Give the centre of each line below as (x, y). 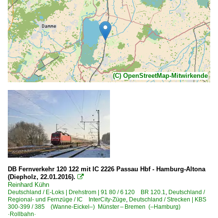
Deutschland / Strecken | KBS (168, 200)
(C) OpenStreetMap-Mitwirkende (160, 76)
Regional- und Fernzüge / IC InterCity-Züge (67, 200)
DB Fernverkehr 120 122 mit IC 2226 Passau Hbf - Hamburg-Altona (107, 169)
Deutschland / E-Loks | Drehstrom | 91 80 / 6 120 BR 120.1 (87, 192)
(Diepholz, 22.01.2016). (42, 177)
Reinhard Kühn (28, 185)
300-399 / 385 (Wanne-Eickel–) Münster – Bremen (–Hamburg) (97, 207)
